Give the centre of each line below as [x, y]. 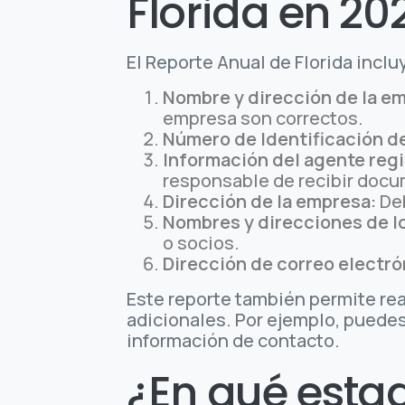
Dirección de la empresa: [270, 202]
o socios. [202, 243]
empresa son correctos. [264, 118]
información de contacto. [234, 341]
